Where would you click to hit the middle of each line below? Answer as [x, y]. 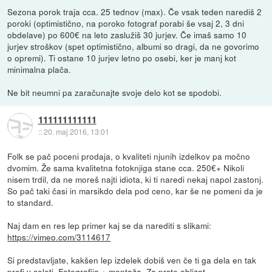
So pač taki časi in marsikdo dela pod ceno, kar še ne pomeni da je [135, 190]
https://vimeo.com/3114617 [59, 236]
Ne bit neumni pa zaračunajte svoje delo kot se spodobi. [115, 92]
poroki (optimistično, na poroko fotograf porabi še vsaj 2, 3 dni [126, 23]
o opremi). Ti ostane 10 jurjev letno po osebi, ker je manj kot [122, 57]
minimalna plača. [39, 69]
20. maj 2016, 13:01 [76, 132]
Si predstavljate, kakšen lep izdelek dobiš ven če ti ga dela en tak [132, 260]
